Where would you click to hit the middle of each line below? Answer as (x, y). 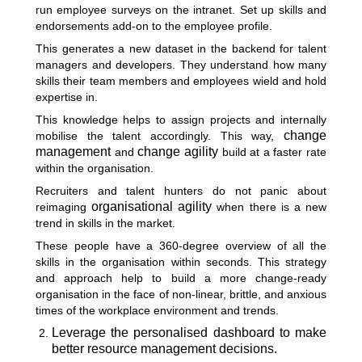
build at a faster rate (272, 152)
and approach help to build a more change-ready (181, 278)
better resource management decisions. (166, 349)
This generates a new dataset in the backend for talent (181, 48)
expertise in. (68, 97)
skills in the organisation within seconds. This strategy (181, 262)
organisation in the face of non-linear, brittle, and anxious (181, 294)
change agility (178, 152)
